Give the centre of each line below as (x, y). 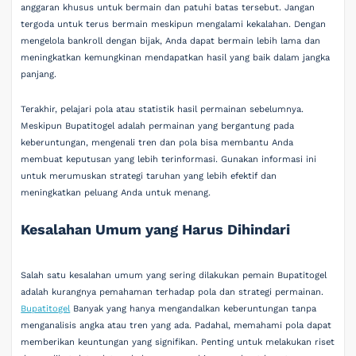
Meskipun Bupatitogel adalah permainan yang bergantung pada (158, 126)
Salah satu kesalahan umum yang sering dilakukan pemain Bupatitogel (174, 275)
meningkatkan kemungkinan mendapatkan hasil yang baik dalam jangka (176, 58)
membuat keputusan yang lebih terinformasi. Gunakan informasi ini (169, 159)
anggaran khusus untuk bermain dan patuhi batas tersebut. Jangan (168, 8)
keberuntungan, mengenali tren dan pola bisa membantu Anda (157, 142)
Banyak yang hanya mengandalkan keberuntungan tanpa (193, 308)
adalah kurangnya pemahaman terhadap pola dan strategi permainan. (172, 292)
